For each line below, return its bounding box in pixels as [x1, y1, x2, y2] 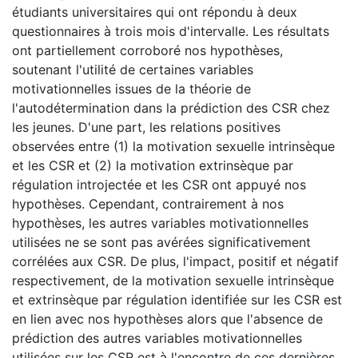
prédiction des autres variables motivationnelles [12, 329, 302, 346]
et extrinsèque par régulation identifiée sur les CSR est [12, 291, 342, 308]
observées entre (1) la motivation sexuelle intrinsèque [12, 137, 335, 154]
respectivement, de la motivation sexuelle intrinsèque [12, 272, 334, 288]
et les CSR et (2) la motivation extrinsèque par [12, 157, 293, 173]
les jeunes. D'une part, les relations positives [12, 118, 280, 135]
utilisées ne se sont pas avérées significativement [12, 233, 311, 250]
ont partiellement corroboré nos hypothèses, [12, 42, 283, 58]
